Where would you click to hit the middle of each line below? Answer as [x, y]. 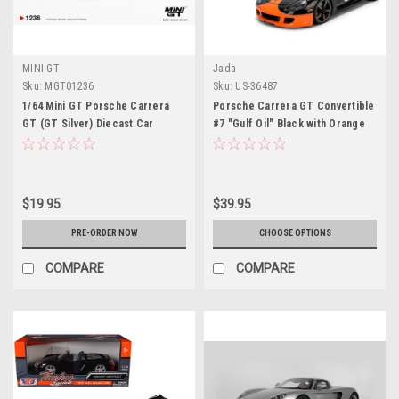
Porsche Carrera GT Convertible [294, 106]
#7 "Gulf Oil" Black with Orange [289, 123]
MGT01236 [69, 86]
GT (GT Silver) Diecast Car [88, 123]
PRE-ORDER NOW [104, 232]
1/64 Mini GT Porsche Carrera [96, 106]
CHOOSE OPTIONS [295, 232]
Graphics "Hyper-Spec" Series [289, 141]
